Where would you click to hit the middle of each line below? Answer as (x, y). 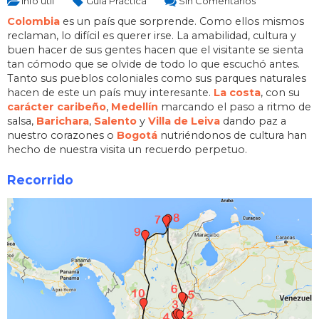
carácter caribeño (57, 106)
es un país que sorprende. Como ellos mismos (182, 21)
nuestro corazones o (62, 135)
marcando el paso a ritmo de (235, 106)
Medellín (135, 106)
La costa (237, 92)
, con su (280, 92)
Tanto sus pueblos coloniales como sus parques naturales (157, 78)
